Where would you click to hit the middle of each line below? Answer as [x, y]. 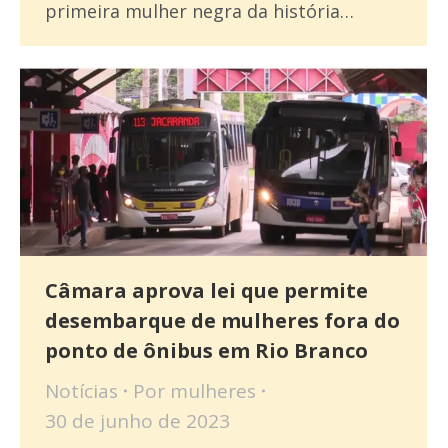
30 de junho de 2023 [137, 421]
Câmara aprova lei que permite [206, 291]
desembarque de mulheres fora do [222, 321]
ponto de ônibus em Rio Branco [206, 351]
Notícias [81, 391]
